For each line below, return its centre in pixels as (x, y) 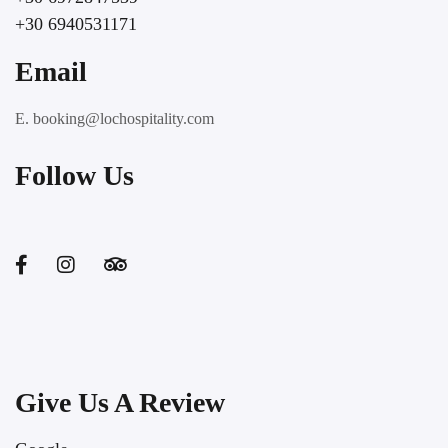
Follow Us (74, 175)
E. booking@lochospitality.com (114, 118)
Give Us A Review (120, 402)
